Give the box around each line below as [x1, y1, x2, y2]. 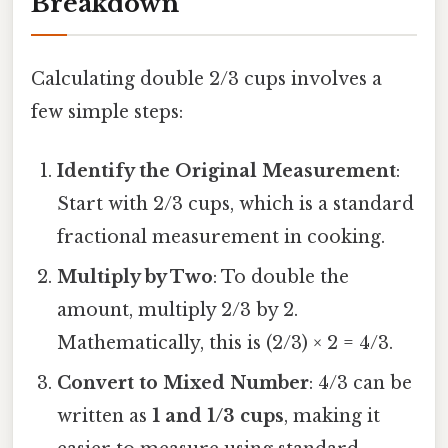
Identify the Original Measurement [57, 159, 397, 182]
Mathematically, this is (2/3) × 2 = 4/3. [57, 331, 394, 354]
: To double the [213, 265, 350, 288]
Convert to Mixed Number [57, 371, 310, 394]
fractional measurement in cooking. [57, 225, 386, 248]
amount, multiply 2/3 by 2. [57, 298, 299, 321]
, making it [284, 404, 381, 427]
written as [57, 404, 153, 427]
